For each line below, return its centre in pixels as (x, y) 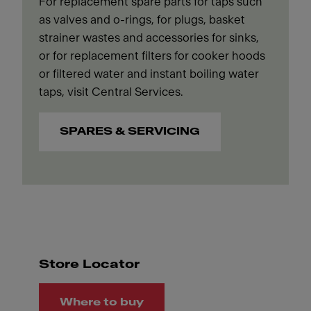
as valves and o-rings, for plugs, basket (142, 20)
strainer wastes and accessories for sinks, (149, 38)
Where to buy (102, 302)
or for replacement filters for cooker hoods (152, 56)
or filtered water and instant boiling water (149, 74)
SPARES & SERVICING (130, 132)
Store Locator (89, 264)
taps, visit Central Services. (111, 92)
